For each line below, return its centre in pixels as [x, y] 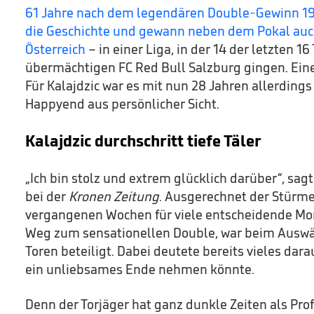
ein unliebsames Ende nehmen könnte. [140, 269]
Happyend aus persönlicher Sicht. [122, 104]
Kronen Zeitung [114, 196]
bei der [47, 196]
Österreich [55, 49]
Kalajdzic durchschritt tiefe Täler [143, 141]
